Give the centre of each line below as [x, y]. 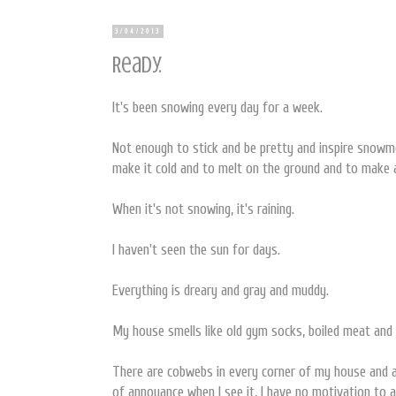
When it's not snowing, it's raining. [203, 209]
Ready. [137, 65]
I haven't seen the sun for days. [196, 249]
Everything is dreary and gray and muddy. [221, 290]
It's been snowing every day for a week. [217, 107]
